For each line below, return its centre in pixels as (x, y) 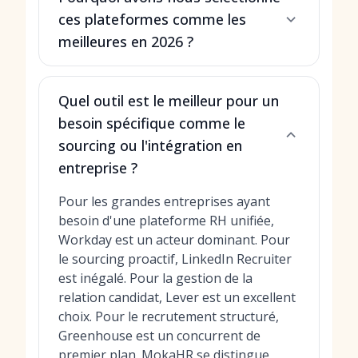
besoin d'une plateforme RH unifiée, (166, 221)
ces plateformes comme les (152, 19)
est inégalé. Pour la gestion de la (155, 278)
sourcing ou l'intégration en (150, 145)
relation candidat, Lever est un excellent (177, 297)
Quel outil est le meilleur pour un (169, 101)
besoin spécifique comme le (152, 123)
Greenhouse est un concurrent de (159, 336)
